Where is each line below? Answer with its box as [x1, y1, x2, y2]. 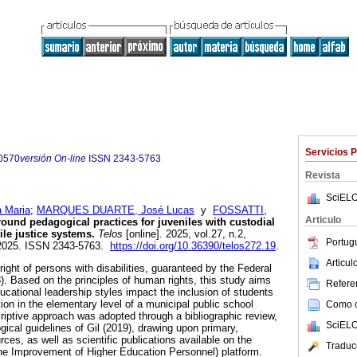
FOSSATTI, [213, 204, 267, 217]
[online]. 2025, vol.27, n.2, [123, 228, 246, 241]
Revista [305, 170, 340, 181]
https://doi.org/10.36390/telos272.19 [110, 240, 276, 253]
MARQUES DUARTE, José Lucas [37, 204, 194, 217]
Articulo [305, 214, 341, 226]
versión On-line [20, 153, 86, 164]
